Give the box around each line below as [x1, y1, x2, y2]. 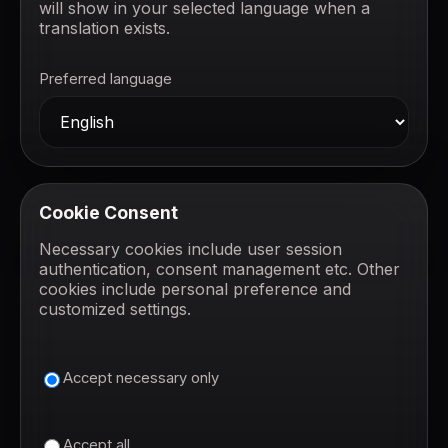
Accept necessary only [63, 369, 219, 388]
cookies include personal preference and [39, 278, 351, 299]
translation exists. [39, 17, 170, 38]
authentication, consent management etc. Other [39, 258, 400, 279]
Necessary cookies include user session [39, 238, 342, 259]
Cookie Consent [39, 201, 178, 223]
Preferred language [39, 69, 172, 88]
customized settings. [39, 298, 191, 319]
